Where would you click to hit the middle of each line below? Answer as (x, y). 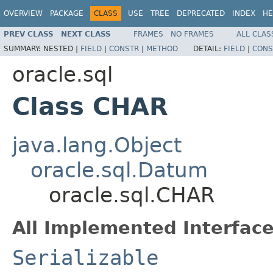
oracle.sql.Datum (119, 170)
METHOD (162, 48)
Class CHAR (90, 106)
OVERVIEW (23, 13)
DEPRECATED (201, 13)
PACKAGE (67, 13)
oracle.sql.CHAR (132, 195)
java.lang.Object (97, 145)
